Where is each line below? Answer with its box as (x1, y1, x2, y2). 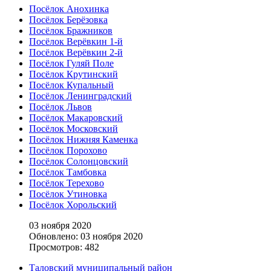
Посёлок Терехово (29, 178, 104, 189)
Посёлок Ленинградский (29, 91, 132, 102)
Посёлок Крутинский (29, 69, 118, 80)
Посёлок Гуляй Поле (29, 58, 114, 69)
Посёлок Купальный (29, 80, 114, 91)
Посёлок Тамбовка (29, 167, 106, 178)
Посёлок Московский (29, 123, 118, 134)
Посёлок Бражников (29, 25, 113, 36)
